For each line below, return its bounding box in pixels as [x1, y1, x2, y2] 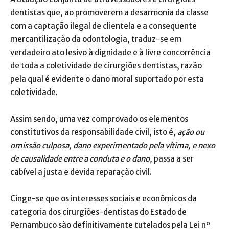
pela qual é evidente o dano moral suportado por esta [10, 74, 204, 84]
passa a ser [154, 154, 194, 164]
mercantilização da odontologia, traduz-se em [10, 34, 181, 44]
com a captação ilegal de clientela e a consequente [10, 21, 197, 31]
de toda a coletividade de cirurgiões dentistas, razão [10, 61, 202, 71]
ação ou [177, 127, 204, 138]
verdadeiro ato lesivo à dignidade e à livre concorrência [10, 48, 211, 58]
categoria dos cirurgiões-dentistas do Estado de [10, 207, 187, 217]
